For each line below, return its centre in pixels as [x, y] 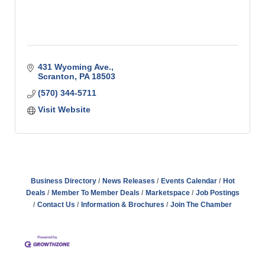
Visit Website [64, 109]
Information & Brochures [123, 205]
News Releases [128, 181]
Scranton [56, 76]
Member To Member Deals [95, 193]
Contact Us [56, 205]
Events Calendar [189, 181]
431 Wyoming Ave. [74, 67]
